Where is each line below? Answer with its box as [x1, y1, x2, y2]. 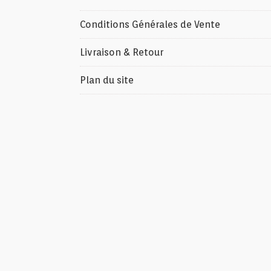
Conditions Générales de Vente [80, 19, 220, 30]
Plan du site [80, 74, 134, 86]
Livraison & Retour [80, 47, 163, 58]
